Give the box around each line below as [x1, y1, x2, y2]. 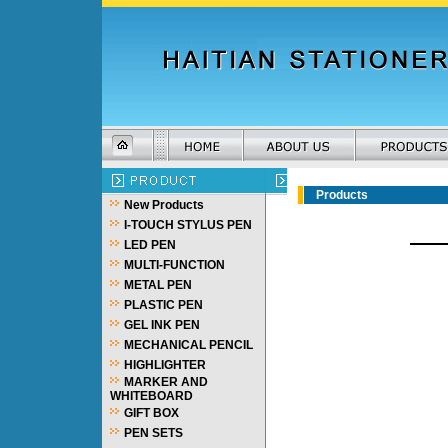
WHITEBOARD [110, 389, 193, 403]
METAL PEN [124, 278, 192, 292]
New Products [124, 198, 204, 212]
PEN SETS [124, 426, 183, 440]
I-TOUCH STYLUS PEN [124, 218, 252, 232]
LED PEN [124, 238, 176, 252]
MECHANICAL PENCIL [124, 338, 253, 352]
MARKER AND [124, 375, 208, 389]
